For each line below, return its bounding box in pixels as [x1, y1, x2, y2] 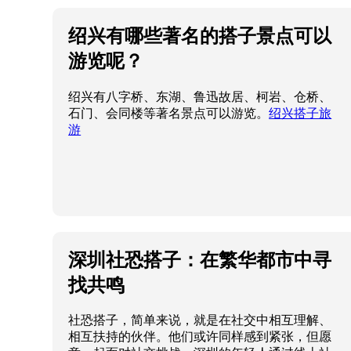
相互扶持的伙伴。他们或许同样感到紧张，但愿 [68, 330, 332, 344]
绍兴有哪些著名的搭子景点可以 [68, 24, 332, 46]
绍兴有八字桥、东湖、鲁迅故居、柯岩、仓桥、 [68, 89, 332, 103]
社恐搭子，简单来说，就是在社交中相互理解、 [68, 313, 332, 327]
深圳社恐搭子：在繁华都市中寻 [68, 248, 332, 270]
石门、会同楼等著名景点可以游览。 [68, 106, 270, 120]
